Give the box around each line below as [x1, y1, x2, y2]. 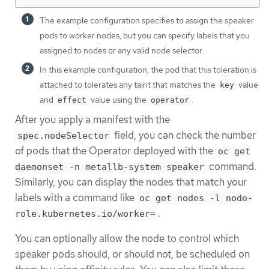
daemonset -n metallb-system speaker [15, 162, 204, 173]
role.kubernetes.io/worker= [15, 208, 156, 220]
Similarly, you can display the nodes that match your [15, 175, 247, 189]
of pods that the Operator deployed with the [15, 144, 216, 158]
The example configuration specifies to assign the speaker [40, 15, 254, 26]
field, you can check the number [112, 128, 256, 142]
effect [58, 95, 86, 105]
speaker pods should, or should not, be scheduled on [15, 247, 250, 261]
